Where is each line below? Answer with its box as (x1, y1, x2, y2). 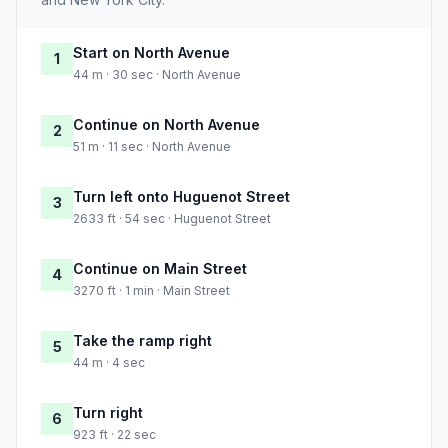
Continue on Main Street (73, 260, 247, 278)
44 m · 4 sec (73, 355, 145, 371)
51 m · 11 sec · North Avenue (73, 139, 231, 155)
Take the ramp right (73, 332, 212, 350)
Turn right (73, 404, 143, 422)
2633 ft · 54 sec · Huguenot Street (73, 211, 271, 227)
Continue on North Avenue (73, 116, 260, 134)
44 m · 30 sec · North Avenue (73, 67, 241, 83)
